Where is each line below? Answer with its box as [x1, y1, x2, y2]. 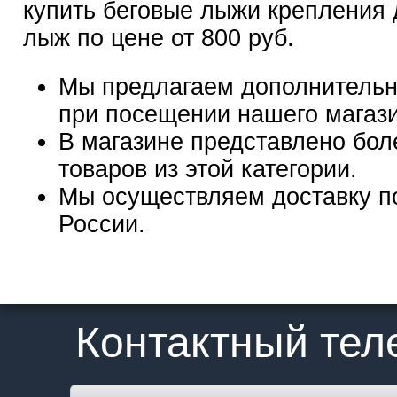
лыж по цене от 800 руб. [22, 25, 301, 52]
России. [58, 211, 145, 238]
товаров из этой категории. [58, 156, 357, 183]
